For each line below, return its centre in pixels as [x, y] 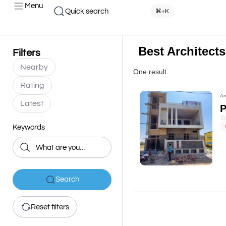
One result [150, 72]
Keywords [29, 127]
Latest [32, 103]
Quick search [87, 11]
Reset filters [50, 207]
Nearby [34, 67]
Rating [32, 85]
